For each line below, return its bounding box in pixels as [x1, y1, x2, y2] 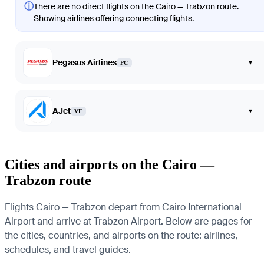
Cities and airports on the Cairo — [5, 157, 214, 173]
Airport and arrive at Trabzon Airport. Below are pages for [5, 215, 252, 227]
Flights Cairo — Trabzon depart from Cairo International [5, 201, 242, 213]
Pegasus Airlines [52, 57, 117, 68]
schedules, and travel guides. [5, 243, 131, 256]
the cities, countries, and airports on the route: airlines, [5, 229, 237, 242]
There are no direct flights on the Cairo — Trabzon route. [34, 1, 239, 12]
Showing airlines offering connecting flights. [34, 13, 194, 24]
